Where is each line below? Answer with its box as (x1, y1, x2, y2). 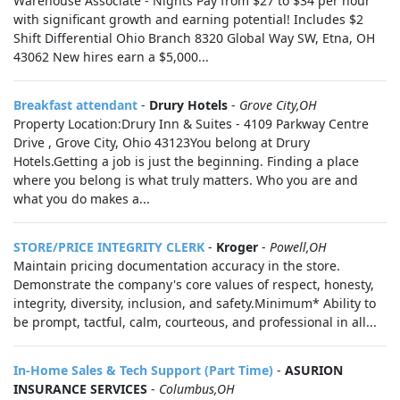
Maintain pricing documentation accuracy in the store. (13, 257, 340, 274)
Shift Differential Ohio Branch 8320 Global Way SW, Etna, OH (13, 29, 375, 46)
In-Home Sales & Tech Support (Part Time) (13, 362, 273, 379)
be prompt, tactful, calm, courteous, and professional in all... (13, 313, 377, 330)
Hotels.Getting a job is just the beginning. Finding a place (13, 153, 359, 170)
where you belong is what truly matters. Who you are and (13, 171, 358, 188)
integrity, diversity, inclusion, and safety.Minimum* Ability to (13, 295, 376, 312)
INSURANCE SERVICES (13, 380, 147, 397)
